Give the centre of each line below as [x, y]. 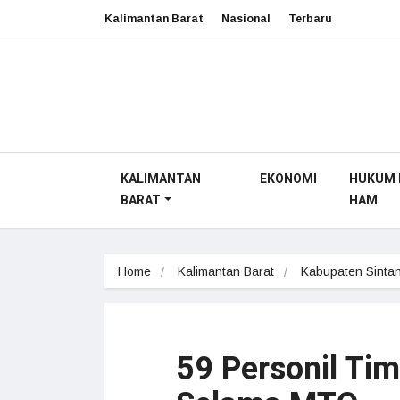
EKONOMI [288, 179]
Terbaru [310, 18]
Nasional [246, 18]
